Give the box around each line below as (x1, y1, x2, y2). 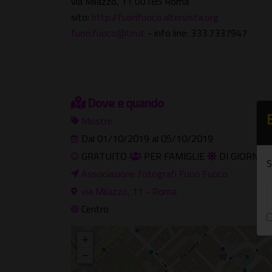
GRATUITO (79, 149, 129, 163)
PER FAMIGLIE (141, 149, 207, 163)
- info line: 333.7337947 (145, 25, 247, 40)
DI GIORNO (217, 149, 268, 163)
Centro (79, 202, 109, 216)
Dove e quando (87, 93, 164, 112)
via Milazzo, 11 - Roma (81, 184, 177, 199)
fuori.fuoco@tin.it (71, 25, 145, 40)
